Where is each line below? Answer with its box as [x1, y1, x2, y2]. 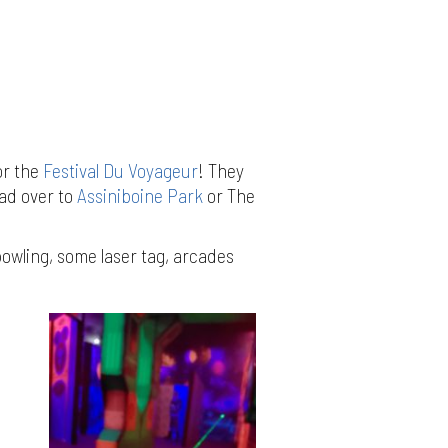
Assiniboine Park [77, 183, 203, 207]
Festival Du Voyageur [43, 158, 198, 182]
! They [198, 158, 244, 182]
